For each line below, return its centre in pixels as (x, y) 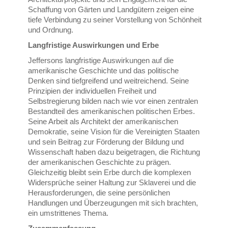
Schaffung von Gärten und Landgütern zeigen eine (111, 10)
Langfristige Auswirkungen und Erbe (94, 45)
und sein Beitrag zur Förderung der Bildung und (106, 142)
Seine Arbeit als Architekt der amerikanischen (103, 122)
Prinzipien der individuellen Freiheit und (92, 91)
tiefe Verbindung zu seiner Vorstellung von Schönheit (115, 20)
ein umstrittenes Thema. (68, 213)
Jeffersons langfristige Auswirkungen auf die (101, 61)
